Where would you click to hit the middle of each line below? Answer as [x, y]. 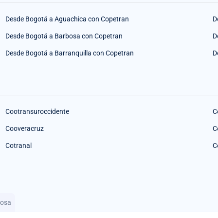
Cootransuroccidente [37, 111]
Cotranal [18, 145]
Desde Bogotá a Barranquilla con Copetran [69, 53]
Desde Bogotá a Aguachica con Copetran [67, 19]
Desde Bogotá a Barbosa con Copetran [64, 36]
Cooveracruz [24, 128]
